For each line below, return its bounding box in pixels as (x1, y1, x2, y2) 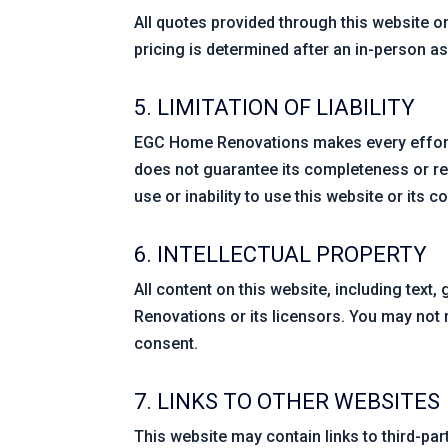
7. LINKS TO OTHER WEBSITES (134, 388, 441, 414)
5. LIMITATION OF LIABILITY (134, 94, 416, 120)
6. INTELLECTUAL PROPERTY (134, 241, 428, 267)
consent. (134, 333, 199, 353)
